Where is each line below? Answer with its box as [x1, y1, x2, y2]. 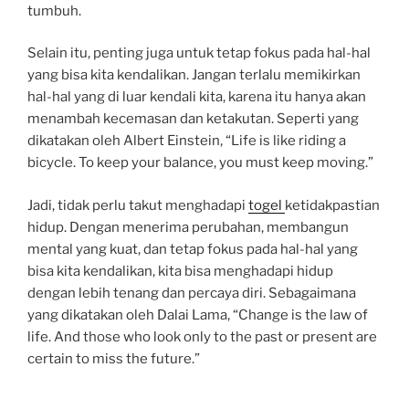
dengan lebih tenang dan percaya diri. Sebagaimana [27, 284, 356, 301]
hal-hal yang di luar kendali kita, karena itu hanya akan [27, 89, 366, 105]
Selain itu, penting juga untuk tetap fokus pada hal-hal [27, 45, 371, 61]
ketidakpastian [285, 196, 380, 214]
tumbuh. [27, 2, 81, 19]
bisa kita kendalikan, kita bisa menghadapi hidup [27, 262, 333, 279]
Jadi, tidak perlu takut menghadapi [27, 196, 248, 214]
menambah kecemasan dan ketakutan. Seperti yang [27, 110, 359, 127]
